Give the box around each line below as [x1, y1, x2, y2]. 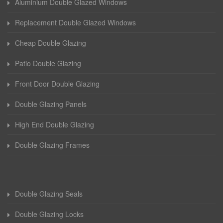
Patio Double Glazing [15, 58, 81, 69]
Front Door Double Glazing [15, 79, 100, 89]
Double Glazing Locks [15, 209, 84, 220]
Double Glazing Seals [15, 189, 83, 199]
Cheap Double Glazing [15, 38, 86, 48]
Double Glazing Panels [15, 99, 87, 110]
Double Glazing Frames [15, 140, 90, 150]
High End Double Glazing [15, 119, 94, 130]
